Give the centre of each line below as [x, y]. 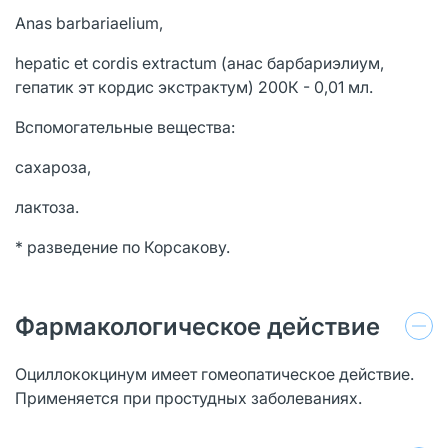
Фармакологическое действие [197, 326]
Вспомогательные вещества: [125, 126]
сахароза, [53, 166]
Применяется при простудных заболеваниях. [188, 397]
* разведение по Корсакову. [122, 246]
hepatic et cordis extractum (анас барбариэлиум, [199, 62]
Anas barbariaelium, [89, 22]
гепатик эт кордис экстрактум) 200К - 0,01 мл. [194, 86]
